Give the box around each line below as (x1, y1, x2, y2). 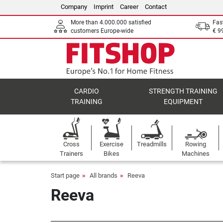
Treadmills (137, 140, 167, 148)
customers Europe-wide (71, 27, 133, 34)
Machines (181, 150, 210, 157)
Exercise (100, 140, 123, 148)
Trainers (59, 150, 83, 157)
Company (61, 3, 87, 10)
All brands (90, 172, 117, 179)
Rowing (185, 140, 206, 148)
